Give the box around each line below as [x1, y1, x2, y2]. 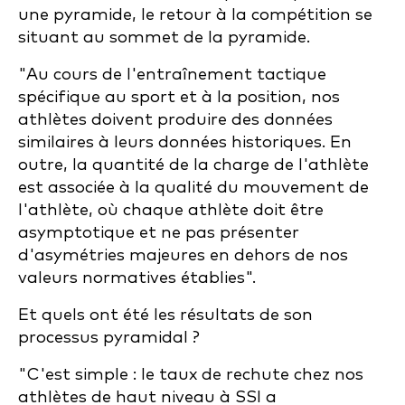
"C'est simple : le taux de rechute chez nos [18, 366, 363, 383]
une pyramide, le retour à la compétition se [18, 6, 372, 24]
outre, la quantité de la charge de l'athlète [18, 156, 369, 174]
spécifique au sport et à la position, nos [18, 89, 340, 106]
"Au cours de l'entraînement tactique [18, 66, 326, 83]
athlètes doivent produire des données [18, 111, 333, 128]
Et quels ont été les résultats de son [18, 306, 313, 324]
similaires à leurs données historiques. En [18, 134, 352, 151]
